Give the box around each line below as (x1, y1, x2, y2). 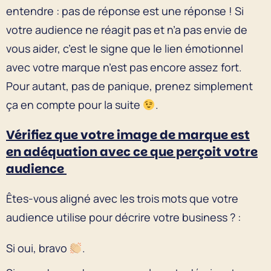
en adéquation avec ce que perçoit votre (6, 143, 258, 160)
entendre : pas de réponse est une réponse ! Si (6, 3, 244, 18)
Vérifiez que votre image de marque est (6, 126, 250, 143)
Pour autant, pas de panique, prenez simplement (6, 78, 253, 93)
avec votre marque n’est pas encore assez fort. (6, 59, 242, 74)
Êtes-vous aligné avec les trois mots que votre (6, 191, 238, 206)
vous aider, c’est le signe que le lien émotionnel (6, 41, 243, 56)
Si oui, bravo (6, 240, 70, 255)
